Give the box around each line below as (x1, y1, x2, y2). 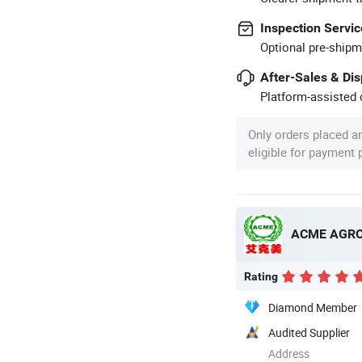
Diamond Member (268, 299, 357, 315)
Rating (244, 269, 278, 283)
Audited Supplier (268, 324, 350, 340)
